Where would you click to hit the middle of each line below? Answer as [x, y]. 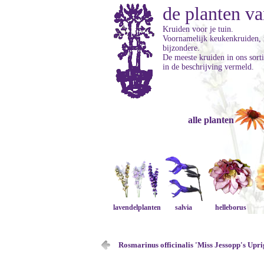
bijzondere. [181, 48]
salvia [184, 207]
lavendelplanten [137, 207]
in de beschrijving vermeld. [208, 67]
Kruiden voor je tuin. [198, 29]
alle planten [211, 120]
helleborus [231, 207]
